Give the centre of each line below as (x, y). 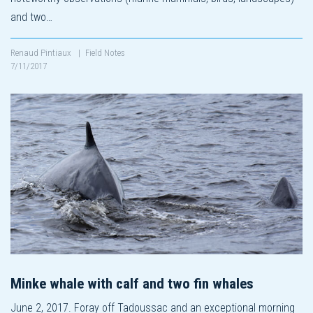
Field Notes (105, 52)
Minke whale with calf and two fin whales (132, 283)
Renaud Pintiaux (42, 52)
